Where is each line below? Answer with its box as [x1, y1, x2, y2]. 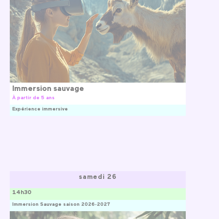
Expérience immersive [12, 105, 68, 111]
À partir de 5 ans [12, 94, 55, 100]
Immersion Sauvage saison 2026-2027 [12, 200, 110, 207]
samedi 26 [79, 172, 117, 180]
